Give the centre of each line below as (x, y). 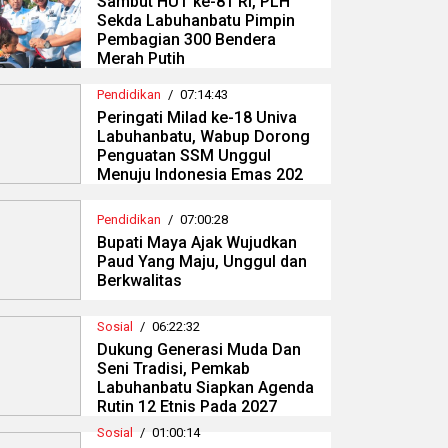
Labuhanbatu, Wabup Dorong (203, 136)
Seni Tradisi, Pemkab (173, 368)
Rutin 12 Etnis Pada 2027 (187, 406)
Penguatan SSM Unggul (184, 155)
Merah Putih (141, 58)
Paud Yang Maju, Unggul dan (202, 262)
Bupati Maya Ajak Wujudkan (197, 243)
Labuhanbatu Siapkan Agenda (205, 387)
